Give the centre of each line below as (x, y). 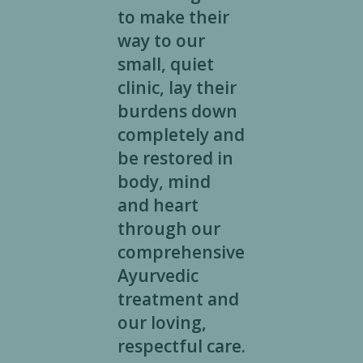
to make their (173, 17)
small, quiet (165, 64)
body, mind (164, 182)
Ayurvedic (158, 276)
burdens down (177, 111)
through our (169, 229)
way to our (161, 41)
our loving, (162, 323)
